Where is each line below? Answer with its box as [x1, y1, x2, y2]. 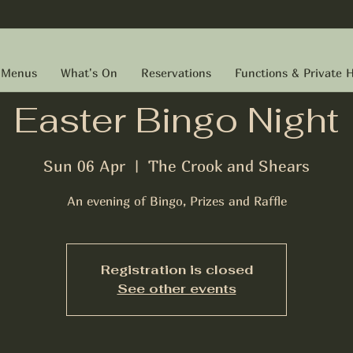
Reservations [141, 65, 211, 80]
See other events [117, 280, 236, 297]
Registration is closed [100, 261, 253, 278]
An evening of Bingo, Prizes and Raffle [66, 192, 287, 209]
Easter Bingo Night [14, 98, 339, 143]
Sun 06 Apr [43, 156, 125, 175]
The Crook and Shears [148, 156, 310, 175]
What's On [61, 65, 117, 80]
